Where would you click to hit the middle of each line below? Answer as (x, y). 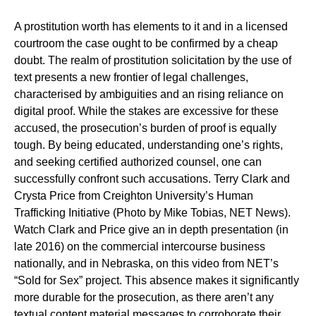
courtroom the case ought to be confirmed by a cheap (146, 43)
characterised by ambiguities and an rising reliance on (149, 94)
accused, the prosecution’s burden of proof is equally (145, 128)
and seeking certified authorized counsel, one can (138, 162)
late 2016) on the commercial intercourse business (140, 247)
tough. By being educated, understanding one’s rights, (148, 145)
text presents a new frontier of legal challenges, (131, 77)
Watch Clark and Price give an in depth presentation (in (151, 230)
